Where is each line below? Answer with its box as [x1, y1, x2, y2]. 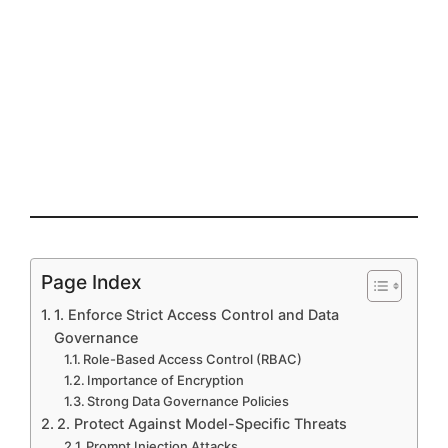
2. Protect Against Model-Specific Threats [56, 414, 347, 432]
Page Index [41, 269, 142, 294]
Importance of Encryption [87, 371, 245, 388]
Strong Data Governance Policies [87, 392, 290, 409]
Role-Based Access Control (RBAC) [83, 350, 303, 367]
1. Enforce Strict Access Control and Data [53, 305, 339, 323]
